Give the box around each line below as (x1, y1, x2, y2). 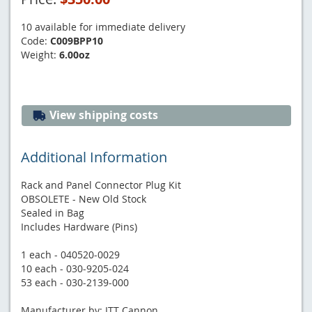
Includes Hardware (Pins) (21, 219, 137, 233)
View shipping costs (47, 107, 158, 123)
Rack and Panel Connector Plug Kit (21, 178, 181, 192)
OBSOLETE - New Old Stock (21, 192, 146, 205)
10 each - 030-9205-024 (21, 261, 129, 275)
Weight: (21, 47, 59, 61)
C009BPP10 (50, 33, 103, 47)
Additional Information (21, 147, 167, 166)
